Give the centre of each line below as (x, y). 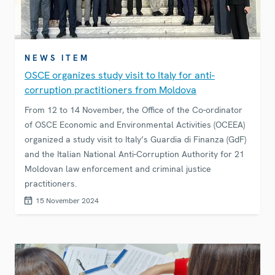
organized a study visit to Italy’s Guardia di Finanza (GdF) (135, 140)
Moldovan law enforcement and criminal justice (118, 169)
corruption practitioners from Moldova (110, 90)
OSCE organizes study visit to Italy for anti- (120, 76)
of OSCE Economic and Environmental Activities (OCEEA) (135, 125)
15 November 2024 (67, 201)
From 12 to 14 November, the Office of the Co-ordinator (134, 110)
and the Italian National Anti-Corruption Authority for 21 (134, 154)
